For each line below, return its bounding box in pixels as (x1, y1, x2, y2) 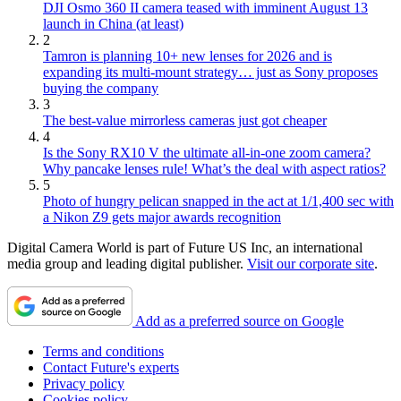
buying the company (43, 80, 158, 96)
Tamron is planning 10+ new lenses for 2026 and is (43, 47, 332, 64)
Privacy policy (43, 375, 124, 391)
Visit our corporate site (247, 255, 374, 271)
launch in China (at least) (43, 15, 183, 31)
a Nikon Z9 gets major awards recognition (43, 209, 281, 225)
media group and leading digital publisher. (7, 255, 247, 271)
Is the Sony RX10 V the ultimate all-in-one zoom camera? (43, 144, 371, 160)
